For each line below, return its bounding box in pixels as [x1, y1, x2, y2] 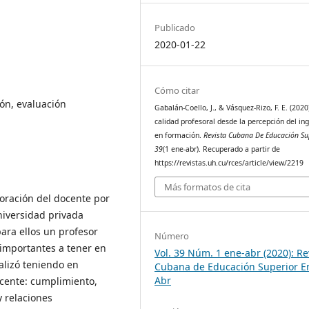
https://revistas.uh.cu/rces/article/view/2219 [154, 157, 304, 168]
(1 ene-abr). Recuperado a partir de [163, 143, 281, 154]
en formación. [154, 130, 204, 140]
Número [154, 230, 190, 243]
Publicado [154, 21, 196, 34]
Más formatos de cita [164, 181, 251, 194]
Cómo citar [154, 83, 200, 97]
